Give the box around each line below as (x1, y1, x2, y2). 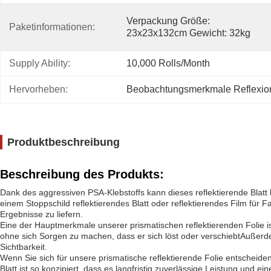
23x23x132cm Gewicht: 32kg (126, 28, 250, 38)
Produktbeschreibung (7, 136, 120, 148)
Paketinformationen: (9, 22, 95, 32)
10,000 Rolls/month (126, 58, 210, 68)
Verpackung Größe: (126, 16, 210, 26)
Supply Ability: (9, 58, 70, 68)
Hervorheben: (9, 84, 68, 94)
